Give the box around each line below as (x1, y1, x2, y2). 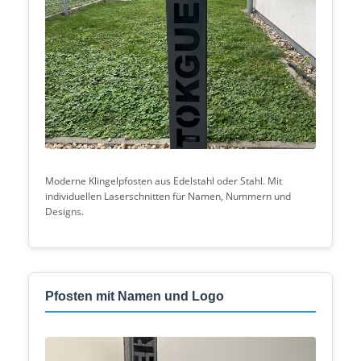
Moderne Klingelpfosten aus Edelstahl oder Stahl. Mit (45, 174, 282, 188)
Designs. (45, 205, 84, 218)
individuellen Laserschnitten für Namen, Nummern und (45, 189, 291, 203)
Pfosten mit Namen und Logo (45, 289, 224, 303)
